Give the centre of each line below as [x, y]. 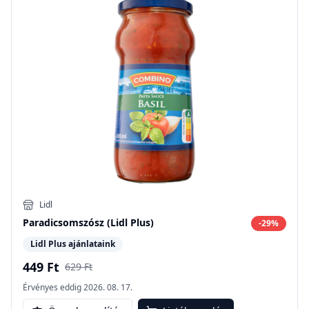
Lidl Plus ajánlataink [73, 243]
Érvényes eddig [52, 287]
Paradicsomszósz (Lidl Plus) [88, 222]
